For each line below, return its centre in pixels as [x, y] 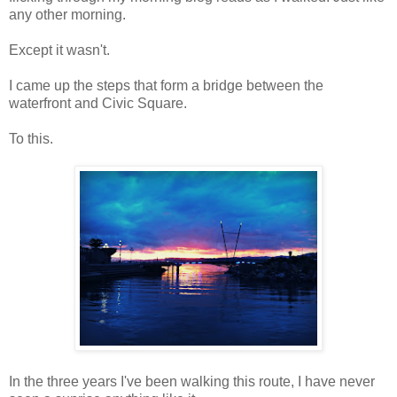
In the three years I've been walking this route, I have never [192, 381]
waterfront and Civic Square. [100, 103]
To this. [31, 138]
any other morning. [67, 14]
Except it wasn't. [61, 50]
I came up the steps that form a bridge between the [166, 85]
